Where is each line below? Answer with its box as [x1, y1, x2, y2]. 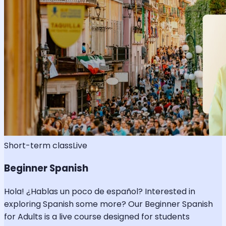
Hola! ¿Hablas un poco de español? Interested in [4, 186, 195, 198]
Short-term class [4, 139, 73, 151]
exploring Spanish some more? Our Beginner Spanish [4, 198, 213, 210]
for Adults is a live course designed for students [4, 211, 190, 223]
